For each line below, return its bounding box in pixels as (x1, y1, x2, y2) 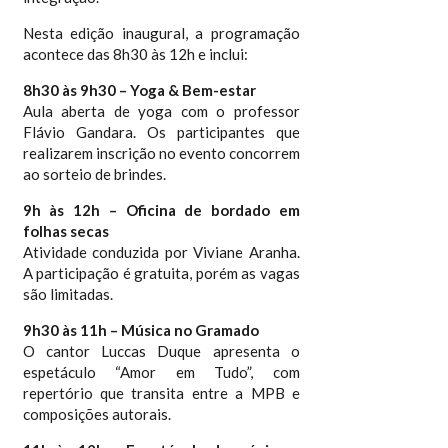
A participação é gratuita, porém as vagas (22, 264, 301, 282)
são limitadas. (22, 285, 113, 303)
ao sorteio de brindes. (22, 165, 166, 183)
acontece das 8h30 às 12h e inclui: (22, 45, 248, 63)
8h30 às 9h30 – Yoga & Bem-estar (22, 81, 256, 99)
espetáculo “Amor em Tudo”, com (22, 363, 301, 381)
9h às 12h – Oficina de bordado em (22, 201, 301, 219)
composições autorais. (22, 405, 171, 423)
